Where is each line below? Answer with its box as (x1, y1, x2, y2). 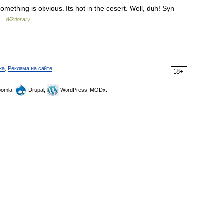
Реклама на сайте (8, 66, 52, 71)
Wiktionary (5, 16, 30, 22)
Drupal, (27, 87, 47, 93)
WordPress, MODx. (59, 87, 107, 93)
